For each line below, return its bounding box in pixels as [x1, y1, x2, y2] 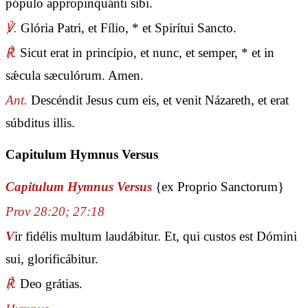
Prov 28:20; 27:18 [5, 204, 104, 219]
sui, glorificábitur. [5, 252, 98, 267]
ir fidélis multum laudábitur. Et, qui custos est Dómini [14, 229, 297, 244]
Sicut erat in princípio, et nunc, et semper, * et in [16, 45, 274, 60]
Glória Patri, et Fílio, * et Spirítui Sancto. [17, 21, 236, 35]
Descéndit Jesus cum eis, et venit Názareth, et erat [27, 93, 289, 108]
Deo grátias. [16, 276, 82, 291]
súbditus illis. [5, 115, 75, 131]
